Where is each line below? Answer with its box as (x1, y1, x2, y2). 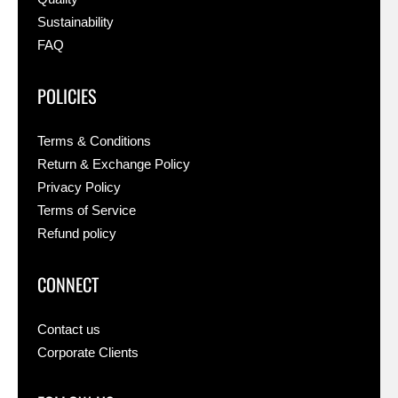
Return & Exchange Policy (37, 157, 190, 171)
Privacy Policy (37, 180, 121, 195)
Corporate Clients (37, 346, 139, 360)
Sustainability (37, 15, 114, 29)
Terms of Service (37, 203, 136, 218)
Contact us (37, 322, 100, 337)
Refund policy (37, 227, 116, 241)
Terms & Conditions (37, 134, 151, 148)
